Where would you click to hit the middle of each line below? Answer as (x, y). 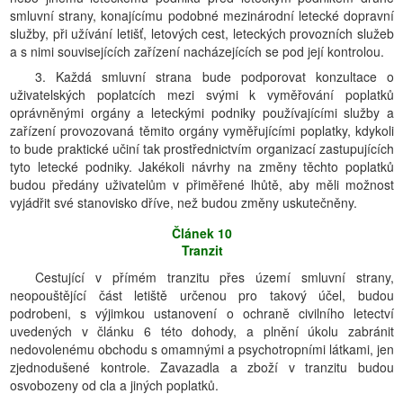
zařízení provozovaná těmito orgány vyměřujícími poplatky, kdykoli (202, 130)
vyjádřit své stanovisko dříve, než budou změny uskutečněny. (184, 202)
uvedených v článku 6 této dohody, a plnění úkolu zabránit (202, 331)
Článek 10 (202, 233)
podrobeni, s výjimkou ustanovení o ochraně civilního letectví (202, 313)
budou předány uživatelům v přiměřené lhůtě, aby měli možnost (202, 184)
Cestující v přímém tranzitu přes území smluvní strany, (215, 277)
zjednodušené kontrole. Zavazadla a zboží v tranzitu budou (202, 367)
